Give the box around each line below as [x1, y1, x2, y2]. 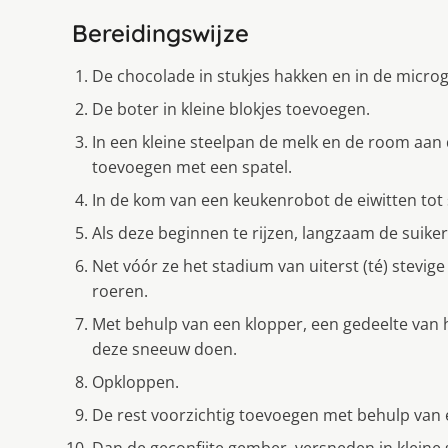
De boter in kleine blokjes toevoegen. [92, 98, 370, 121]
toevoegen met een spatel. [92, 156, 292, 179]
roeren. [92, 280, 148, 303]
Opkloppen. [92, 371, 179, 394]
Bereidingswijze [72, 18, 249, 49]
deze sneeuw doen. [92, 338, 237, 361]
